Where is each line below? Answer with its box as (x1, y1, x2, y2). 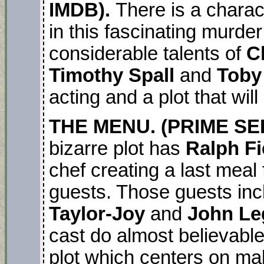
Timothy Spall (49, 64, 180, 86)
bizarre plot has (49, 138, 186, 160)
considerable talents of (49, 42, 246, 64)
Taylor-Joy (49, 203, 150, 225)
